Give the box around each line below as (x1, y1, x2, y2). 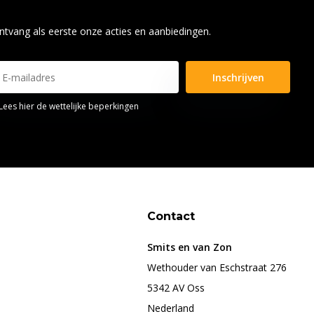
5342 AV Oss (147, 281, 205, 295)
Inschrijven (212, 70, 264, 84)
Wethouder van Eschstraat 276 (147, 261, 287, 275)
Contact (147, 210, 196, 224)
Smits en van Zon (147, 240, 233, 254)
